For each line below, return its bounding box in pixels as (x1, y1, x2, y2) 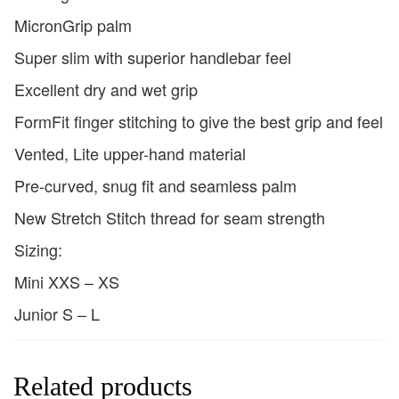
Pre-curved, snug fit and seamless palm (14, 174, 297, 198)
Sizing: (14, 238, 62, 262)
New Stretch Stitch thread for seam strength (14, 206, 325, 230)
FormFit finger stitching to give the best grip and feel (14, 110, 383, 134)
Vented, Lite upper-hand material (14, 142, 246, 166)
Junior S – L (14, 302, 100, 326)
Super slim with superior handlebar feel (14, 45, 291, 69)
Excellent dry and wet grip (14, 77, 198, 102)
